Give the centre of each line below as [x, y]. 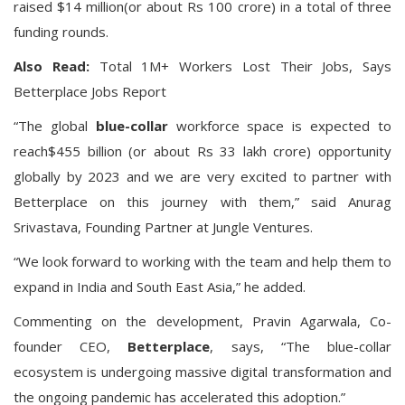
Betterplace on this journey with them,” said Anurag [202, 202]
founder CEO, [71, 346]
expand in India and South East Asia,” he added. [160, 287]
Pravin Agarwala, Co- [322, 321]
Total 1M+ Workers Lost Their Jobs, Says [245, 66]
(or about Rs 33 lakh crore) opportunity [260, 151]
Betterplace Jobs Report [90, 91]
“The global [55, 126]
